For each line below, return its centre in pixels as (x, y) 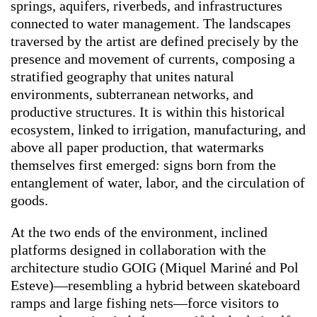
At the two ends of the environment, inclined (139, 232)
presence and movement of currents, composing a (153, 58)
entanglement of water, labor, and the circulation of (158, 182)
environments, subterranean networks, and (132, 94)
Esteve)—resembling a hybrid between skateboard (155, 285)
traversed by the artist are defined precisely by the (155, 41)
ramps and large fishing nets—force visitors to (145, 302)
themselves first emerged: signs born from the (143, 165)
